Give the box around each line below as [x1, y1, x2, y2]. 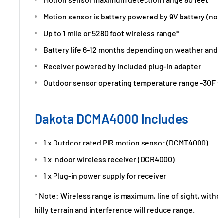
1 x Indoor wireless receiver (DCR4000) [43, 154, 175, 164]
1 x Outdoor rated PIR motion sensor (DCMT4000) [43, 138, 208, 147]
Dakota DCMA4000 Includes [35, 110, 188, 126]
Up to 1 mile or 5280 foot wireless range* [43, 28, 179, 37]
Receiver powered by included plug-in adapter [43, 61, 201, 71]
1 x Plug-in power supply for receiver [43, 171, 166, 181]
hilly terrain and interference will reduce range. [35, 204, 195, 214]
